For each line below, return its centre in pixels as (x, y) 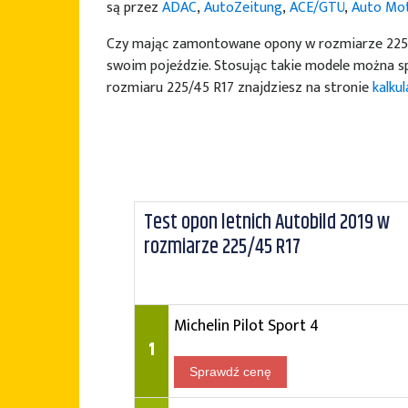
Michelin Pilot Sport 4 (246, 326)
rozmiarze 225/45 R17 (222, 247)
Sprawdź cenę (230, 372)
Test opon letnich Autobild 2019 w (267, 223)
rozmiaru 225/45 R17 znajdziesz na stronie (240, 88)
